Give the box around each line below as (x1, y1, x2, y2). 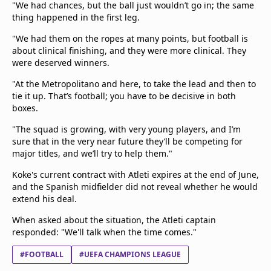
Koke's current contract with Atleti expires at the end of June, (12, 169, 259, 180)
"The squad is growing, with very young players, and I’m (12, 123, 241, 135)
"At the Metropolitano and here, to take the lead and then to (12, 78, 256, 90)
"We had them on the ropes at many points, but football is (12, 33, 248, 44)
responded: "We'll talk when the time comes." (12, 226, 197, 238)
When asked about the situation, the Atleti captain (12, 214, 216, 226)
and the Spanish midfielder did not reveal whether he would (12, 181, 258, 192)
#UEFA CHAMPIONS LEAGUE (79, 249, 181, 260)
